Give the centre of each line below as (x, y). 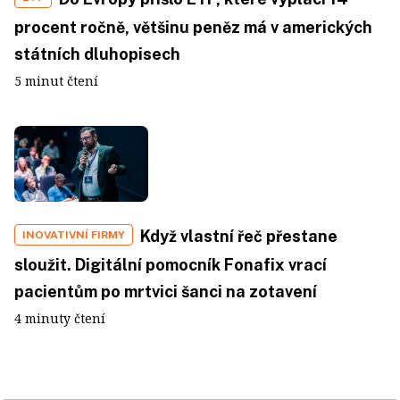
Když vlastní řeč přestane (239, 236)
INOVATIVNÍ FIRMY (74, 234)
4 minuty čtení (60, 318)
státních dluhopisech (97, 54)
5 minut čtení (56, 81)
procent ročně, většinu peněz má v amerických (193, 27)
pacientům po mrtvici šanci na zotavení (166, 291)
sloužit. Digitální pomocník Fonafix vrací (171, 264)
